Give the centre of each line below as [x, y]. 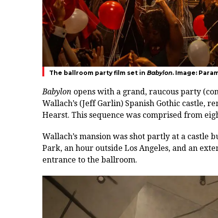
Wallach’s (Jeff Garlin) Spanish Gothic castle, [125, 103]
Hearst [55, 115]
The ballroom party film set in [98, 73]
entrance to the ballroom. [90, 160]
